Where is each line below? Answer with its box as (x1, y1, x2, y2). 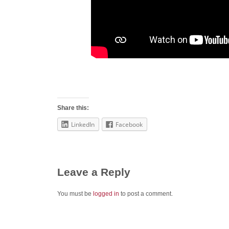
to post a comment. (119, 190, 173, 197)
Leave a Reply (57, 166, 130, 178)
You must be (57, 190, 93, 197)
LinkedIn (71, 120, 95, 129)
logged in (93, 190, 119, 197)
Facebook (116, 120, 143, 129)
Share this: (57, 104, 89, 112)
